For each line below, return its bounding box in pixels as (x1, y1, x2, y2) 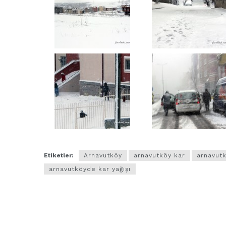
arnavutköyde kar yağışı (49, 165, 131, 173)
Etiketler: (44, 152, 74, 159)
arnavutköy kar (134, 152, 185, 159)
